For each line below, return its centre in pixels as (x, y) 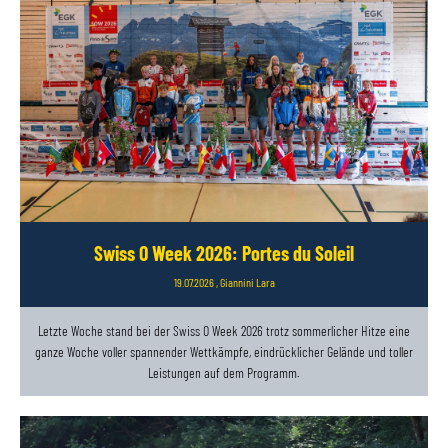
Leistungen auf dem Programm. (224, 372)
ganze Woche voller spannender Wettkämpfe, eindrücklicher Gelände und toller (224, 351)
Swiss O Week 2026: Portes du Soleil (224, 252)
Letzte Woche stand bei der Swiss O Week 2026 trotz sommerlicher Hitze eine (224, 330)
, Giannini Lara (244, 281)
